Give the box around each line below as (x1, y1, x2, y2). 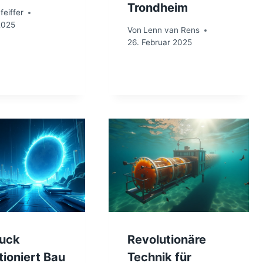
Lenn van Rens (143, 25, 200, 35)
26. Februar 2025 (127, 38, 192, 48)
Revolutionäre (127, 232, 206, 247)
